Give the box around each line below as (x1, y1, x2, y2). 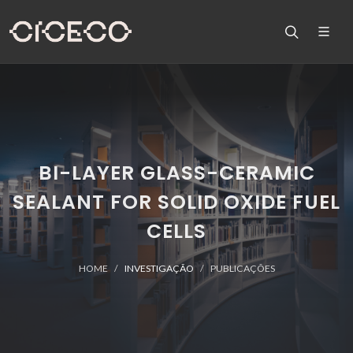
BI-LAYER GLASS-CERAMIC (38, 159, 315, 187)
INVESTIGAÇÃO (124, 262, 194, 274)
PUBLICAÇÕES (210, 262, 275, 274)
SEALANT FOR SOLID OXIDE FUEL (13, 188, 340, 216)
